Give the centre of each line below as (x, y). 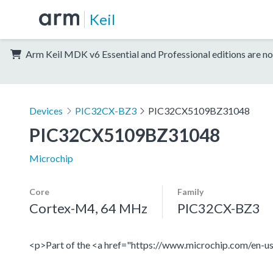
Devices (46, 110)
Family (190, 191)
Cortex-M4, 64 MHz (88, 208)
